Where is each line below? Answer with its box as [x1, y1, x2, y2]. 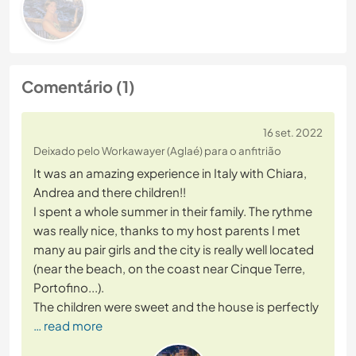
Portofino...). [33, 280, 104, 296]
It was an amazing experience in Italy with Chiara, [33, 165, 307, 181]
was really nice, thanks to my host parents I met [33, 222, 300, 238]
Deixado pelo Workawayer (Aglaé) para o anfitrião [33, 144, 281, 158]
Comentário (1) [21, 76, 135, 97]
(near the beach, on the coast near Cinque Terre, [33, 261, 305, 277]
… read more [33, 318, 103, 334]
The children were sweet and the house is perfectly [33, 299, 319, 315]
